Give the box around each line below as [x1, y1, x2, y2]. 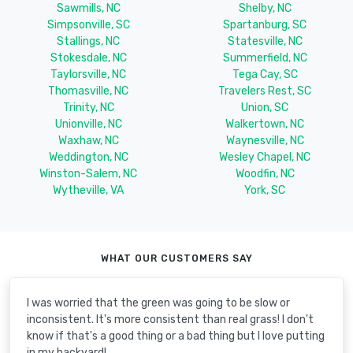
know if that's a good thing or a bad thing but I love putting [27, 329, 325, 343]
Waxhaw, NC [58, 134, 119, 148]
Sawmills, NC [56, 2, 121, 16]
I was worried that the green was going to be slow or [27, 295, 290, 310]
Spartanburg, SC [223, 18, 307, 32]
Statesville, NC [227, 35, 303, 49]
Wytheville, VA [53, 184, 124, 198]
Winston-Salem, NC [39, 167, 137, 181]
